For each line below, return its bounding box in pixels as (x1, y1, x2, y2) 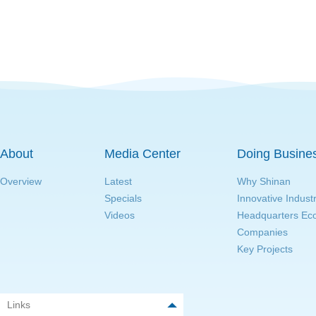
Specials (104, 193, 142, 205)
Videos (104, 209, 135, 221)
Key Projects (237, 243, 293, 255)
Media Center (104, 147, 181, 162)
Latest (104, 176, 132, 188)
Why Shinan (237, 176, 291, 188)
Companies (237, 226, 288, 238)
